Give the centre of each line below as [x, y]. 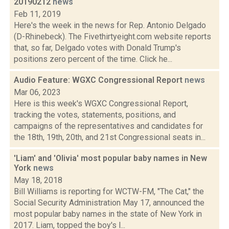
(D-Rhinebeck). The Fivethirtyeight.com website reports [112, 37]
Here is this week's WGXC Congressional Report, [101, 104]
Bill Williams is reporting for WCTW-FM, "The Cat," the [109, 191]
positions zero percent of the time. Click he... [93, 59]
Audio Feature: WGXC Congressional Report [99, 80]
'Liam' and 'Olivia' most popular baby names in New [110, 158]
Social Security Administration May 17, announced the [109, 203]
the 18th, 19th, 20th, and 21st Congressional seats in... [110, 137]
